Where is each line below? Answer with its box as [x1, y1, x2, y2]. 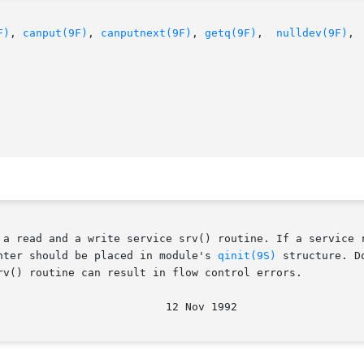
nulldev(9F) [276, 27, 348, 40]
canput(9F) [23, 27, 88, 40]
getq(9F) [205, 27, 257, 40]
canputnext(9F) [101, 27, 192, 40]
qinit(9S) [218, 249, 276, 262]
